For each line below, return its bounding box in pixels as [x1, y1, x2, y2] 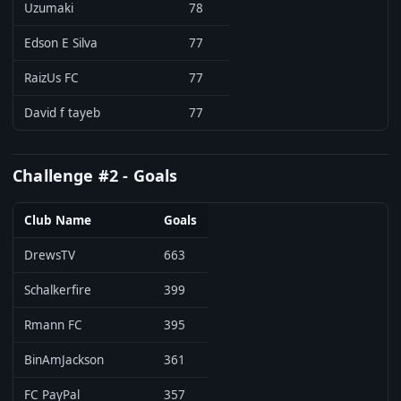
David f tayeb [24, 105, 100, 121]
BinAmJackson [24, 352, 104, 368]
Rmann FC [24, 317, 82, 333]
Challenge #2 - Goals [13, 165, 178, 186]
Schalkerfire [24, 282, 91, 298]
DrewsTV [24, 247, 75, 263]
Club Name [24, 212, 91, 228]
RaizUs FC [24, 70, 79, 86]
